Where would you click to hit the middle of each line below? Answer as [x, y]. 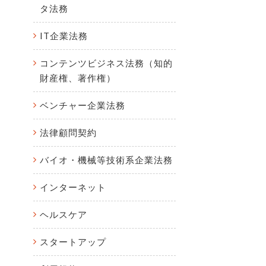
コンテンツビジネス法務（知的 [106, 63]
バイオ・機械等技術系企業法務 [106, 160]
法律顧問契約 [68, 132]
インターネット [73, 187]
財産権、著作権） [78, 78]
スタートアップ [73, 242]
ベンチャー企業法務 [83, 105]
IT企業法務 [64, 36]
